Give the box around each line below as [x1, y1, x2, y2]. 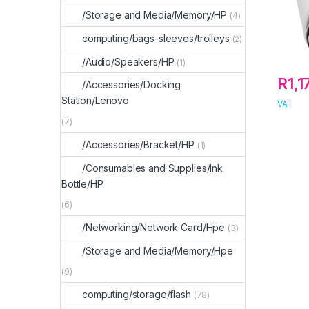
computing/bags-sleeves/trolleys [82, 32, 230, 44]
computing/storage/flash [82, 288, 191, 301]
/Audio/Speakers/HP [82, 55, 175, 68]
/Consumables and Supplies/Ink [82, 161, 223, 174]
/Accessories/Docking [82, 79, 181, 91]
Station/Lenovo [61, 94, 130, 107]
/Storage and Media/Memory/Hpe [82, 244, 233, 257]
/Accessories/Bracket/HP [82, 138, 195, 150]
